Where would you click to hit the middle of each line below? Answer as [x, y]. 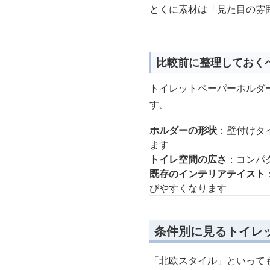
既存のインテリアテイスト [207, 173]
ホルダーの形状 [183, 130]
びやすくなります [188, 188]
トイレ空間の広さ [188, 159]
